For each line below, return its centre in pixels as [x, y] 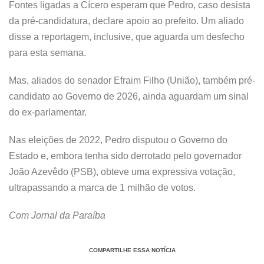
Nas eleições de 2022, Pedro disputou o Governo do [118, 140]
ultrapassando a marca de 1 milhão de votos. [102, 188]
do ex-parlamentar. [48, 112]
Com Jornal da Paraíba [57, 215]
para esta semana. [47, 53]
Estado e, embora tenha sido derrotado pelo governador [125, 156]
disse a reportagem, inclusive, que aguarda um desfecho [127, 37]
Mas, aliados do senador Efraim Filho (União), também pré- [132, 80]
